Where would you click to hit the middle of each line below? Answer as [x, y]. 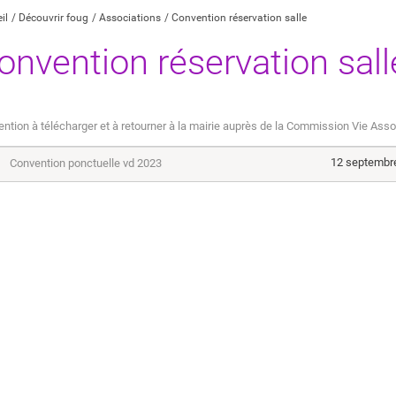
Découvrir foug [53, 18]
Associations [130, 18]
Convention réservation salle [239, 18]
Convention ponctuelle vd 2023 [86, 164]
